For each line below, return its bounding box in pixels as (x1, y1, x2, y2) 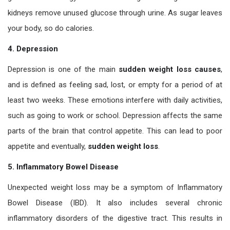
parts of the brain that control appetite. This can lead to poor (8, 126, 222, 136)
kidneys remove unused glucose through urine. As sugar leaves (8, 8, 222, 17)
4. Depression (8, 44, 58, 53)
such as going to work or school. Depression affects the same (8, 110, 222, 120)
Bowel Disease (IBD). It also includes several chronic (8, 198, 222, 207)
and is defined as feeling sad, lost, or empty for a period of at (8, 80, 222, 89)
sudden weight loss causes (119, 64, 221, 74)
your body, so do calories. (8, 23, 94, 33)
